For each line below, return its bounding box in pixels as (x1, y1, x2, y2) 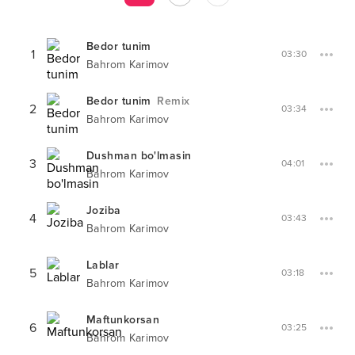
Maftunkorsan (86, 313, 160, 326)
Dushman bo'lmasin (86, 149, 192, 162)
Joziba (86, 204, 121, 217)
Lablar (86, 258, 120, 272)
